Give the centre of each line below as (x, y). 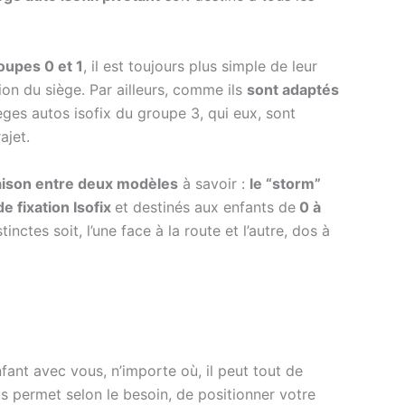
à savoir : (214, 183)
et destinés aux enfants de (205, 207)
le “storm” (285, 183)
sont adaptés (293, 89)
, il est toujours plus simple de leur (200, 66)
